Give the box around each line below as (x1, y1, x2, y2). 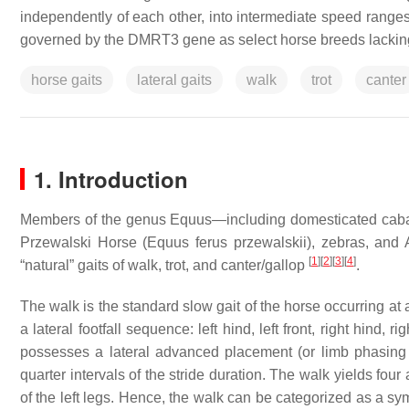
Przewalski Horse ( (20, 235, 148, 250)
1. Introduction (34, 163, 188, 194)
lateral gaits (137, 72, 212, 88)
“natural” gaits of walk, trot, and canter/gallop (20, 257, 309, 273)
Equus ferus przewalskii (147, 235, 307, 250)
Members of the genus (20, 212, 171, 227)
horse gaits (31, 72, 102, 88)
